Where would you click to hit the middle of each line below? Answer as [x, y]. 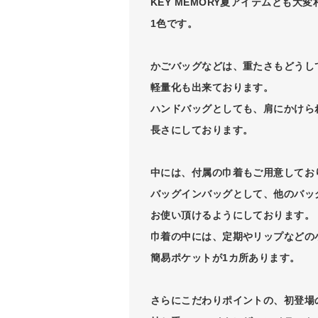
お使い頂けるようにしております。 [233, 215]
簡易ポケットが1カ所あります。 [225, 257]
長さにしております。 [202, 130]
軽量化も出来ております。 [212, 87]
